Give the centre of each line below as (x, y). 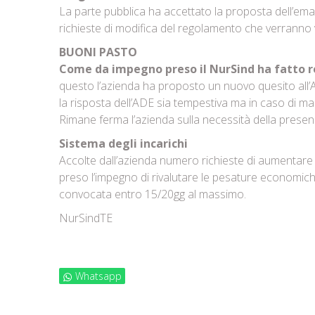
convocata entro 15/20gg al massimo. (153, 194)
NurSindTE (86, 218)
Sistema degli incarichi (123, 143)
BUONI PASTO (98, 52)
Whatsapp (98, 276)
